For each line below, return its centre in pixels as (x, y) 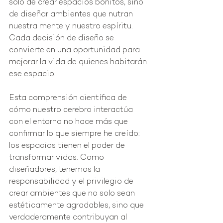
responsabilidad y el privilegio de (72, 182)
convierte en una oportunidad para (75, 51)
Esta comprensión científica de (69, 99)
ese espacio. (32, 75)
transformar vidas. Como (57, 158)
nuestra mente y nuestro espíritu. (72, 27)
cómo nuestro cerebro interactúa (72, 111)
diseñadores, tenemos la (56, 170)
